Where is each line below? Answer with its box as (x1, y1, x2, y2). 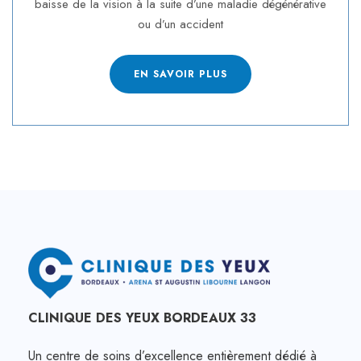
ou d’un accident (138, 15, 223, 34)
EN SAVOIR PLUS (134, 66, 227, 81)
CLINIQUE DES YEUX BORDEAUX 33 (28, 308, 256, 327)
